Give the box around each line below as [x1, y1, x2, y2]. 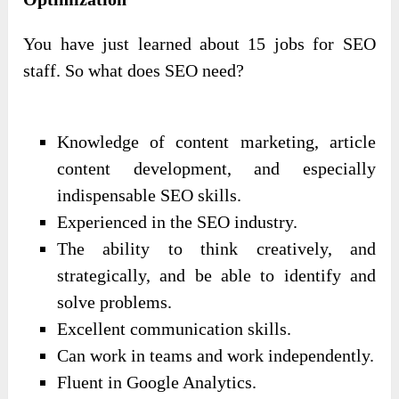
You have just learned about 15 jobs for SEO [23, 33, 376, 53]
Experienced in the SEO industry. [57, 211, 298, 232]
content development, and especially [57, 158, 376, 178]
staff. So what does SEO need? [23, 60, 245, 80]
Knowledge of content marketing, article [57, 131, 376, 151]
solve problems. [57, 291, 173, 312]
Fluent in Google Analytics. [57, 371, 257, 392]
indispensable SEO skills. [57, 184, 242, 205]
